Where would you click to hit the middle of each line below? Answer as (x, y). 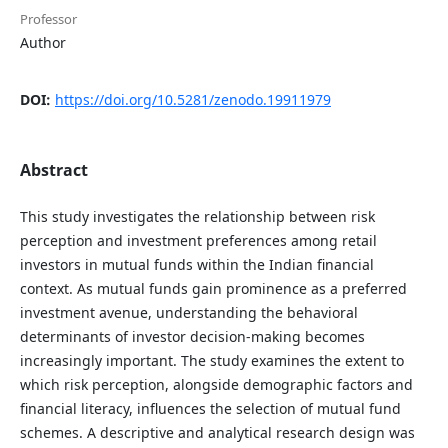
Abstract (53, 170)
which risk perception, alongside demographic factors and (216, 385)
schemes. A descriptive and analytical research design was (217, 433)
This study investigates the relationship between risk (197, 217)
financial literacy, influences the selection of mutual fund (210, 409)
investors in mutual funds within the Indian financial (196, 265)
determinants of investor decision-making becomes (192, 337)
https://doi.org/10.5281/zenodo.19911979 (192, 100)
